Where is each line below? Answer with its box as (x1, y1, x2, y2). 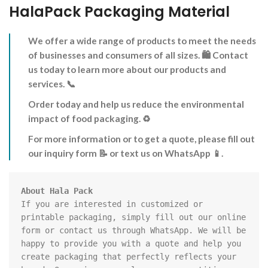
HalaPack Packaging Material (9, 2, 230, 22)
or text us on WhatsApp (108, 148, 212, 159)
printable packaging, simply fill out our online (21, 212, 246, 223)
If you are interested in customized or (21, 199, 203, 209)
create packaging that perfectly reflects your (21, 252, 236, 262)
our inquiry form (28, 148, 99, 159)
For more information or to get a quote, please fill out (28, 133, 255, 145)
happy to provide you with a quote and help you (21, 239, 241, 249)
